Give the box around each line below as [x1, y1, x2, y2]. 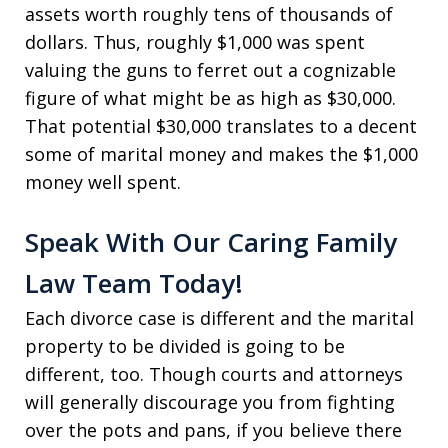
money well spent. [25, 170, 181, 194]
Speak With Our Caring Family [25, 224, 397, 260]
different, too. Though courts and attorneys [25, 362, 403, 386]
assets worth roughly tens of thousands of [25, 2, 393, 26]
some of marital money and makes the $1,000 [25, 142, 418, 166]
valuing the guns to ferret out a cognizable [25, 58, 396, 82]
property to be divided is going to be [25, 334, 345, 358]
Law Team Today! [25, 265, 243, 301]
